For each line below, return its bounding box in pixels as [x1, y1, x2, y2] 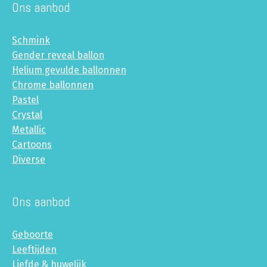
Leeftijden [12, 244, 57, 256]
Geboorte [12, 229, 53, 241]
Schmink [12, 35, 50, 46]
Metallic [12, 124, 46, 136]
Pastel [12, 94, 39, 106]
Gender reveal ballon [12, 49, 104, 61]
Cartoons [12, 139, 52, 151]
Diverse [12, 154, 45, 166]
